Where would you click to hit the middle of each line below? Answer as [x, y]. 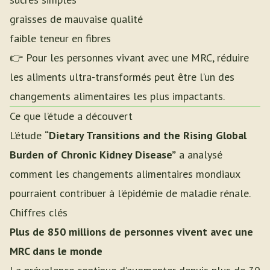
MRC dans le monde [56, 251]
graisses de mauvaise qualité [76, 19]
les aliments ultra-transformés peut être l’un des [122, 77]
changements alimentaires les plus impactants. [117, 96]
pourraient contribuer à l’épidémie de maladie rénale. [130, 193]
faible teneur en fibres [60, 38]
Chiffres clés [39, 212]
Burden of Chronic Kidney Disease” [93, 155]
